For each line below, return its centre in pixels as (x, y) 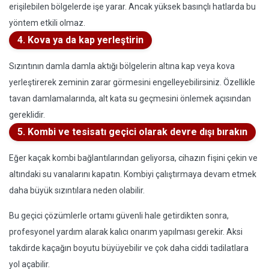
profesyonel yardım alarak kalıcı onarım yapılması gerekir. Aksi (126, 232)
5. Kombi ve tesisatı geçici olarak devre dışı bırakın (132, 132)
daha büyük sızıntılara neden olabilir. (77, 190)
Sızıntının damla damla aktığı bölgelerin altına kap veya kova (122, 66)
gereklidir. (27, 115)
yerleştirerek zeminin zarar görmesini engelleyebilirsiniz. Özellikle (132, 82)
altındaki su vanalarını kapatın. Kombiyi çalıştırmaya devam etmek (133, 174)
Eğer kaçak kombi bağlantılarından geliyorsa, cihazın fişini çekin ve (133, 158)
